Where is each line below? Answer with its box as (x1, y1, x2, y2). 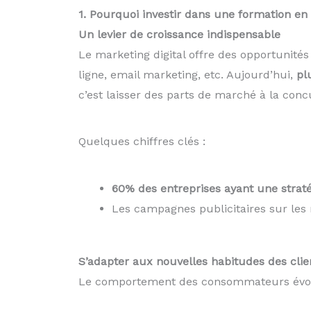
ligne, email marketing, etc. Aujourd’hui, (78, 67, 296, 81)
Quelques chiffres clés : (78, 135, 205, 149)
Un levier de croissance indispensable (78, 27, 280, 41)
